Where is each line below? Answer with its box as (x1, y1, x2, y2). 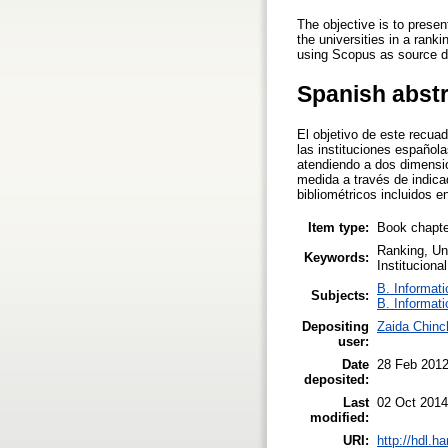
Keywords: (304, 249, 369, 265)
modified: (310, 409, 369, 425)
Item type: (308, 219, 369, 235)
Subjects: (311, 287, 369, 303)
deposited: (304, 371, 369, 387)
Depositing (302, 318, 369, 334)
